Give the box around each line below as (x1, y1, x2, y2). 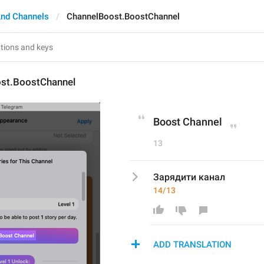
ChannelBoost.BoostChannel (67, 11, 180, 22)
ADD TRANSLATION (153, 239, 232, 250)
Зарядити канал (153, 171, 225, 183)
